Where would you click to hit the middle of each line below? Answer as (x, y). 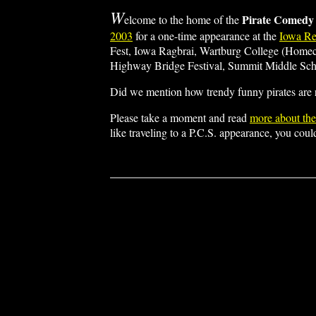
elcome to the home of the (183, 19)
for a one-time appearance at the (206, 36)
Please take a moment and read (180, 117)
